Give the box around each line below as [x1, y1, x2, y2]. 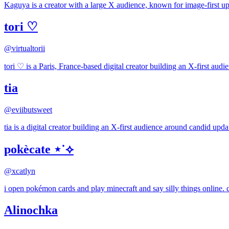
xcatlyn [12, 166, 35, 175]
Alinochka [4, 203, 58, 217]
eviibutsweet [12, 105, 52, 114]
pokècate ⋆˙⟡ [4, 143, 74, 156]
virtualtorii [12, 44, 45, 53]
